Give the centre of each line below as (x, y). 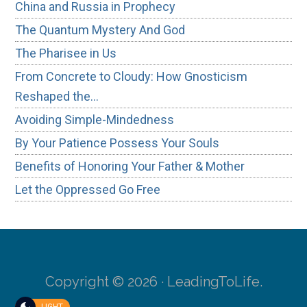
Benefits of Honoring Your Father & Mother (130, 166)
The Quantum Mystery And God (100, 29)
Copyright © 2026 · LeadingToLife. (153, 281)
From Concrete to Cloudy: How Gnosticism (132, 76)
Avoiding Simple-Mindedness (95, 119)
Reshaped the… (57, 96)
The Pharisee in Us (66, 53)
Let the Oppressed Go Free (88, 189)
